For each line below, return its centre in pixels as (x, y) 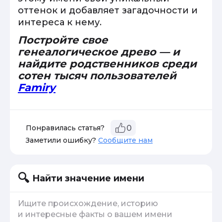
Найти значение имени (88, 178)
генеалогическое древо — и (99, 52)
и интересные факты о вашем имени (95, 214)
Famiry (37, 87)
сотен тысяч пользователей (97, 76)
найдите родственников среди (107, 64)
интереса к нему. (60, 22)
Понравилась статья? (65, 128)
